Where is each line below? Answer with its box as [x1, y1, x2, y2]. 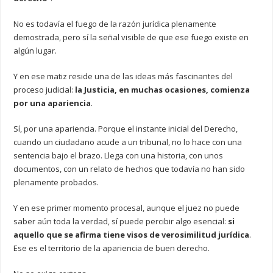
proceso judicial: [13, 83, 76, 95]
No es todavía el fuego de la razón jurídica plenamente [13, 18, 217, 29]
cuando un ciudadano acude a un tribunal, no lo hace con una [13, 136, 243, 147]
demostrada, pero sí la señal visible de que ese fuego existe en [13, 31, 249, 43]
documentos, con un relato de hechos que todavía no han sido [13, 163, 246, 174]
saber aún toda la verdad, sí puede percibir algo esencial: [13, 215, 229, 227]
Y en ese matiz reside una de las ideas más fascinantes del [13, 70, 233, 82]
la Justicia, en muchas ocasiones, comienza [75, 83, 250, 95]
